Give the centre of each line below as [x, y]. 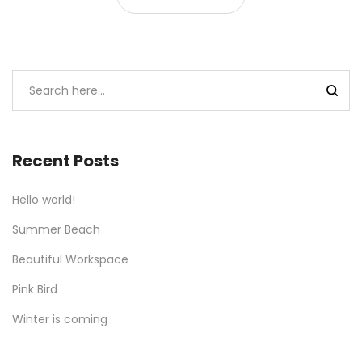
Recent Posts [65, 160]
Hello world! [44, 199]
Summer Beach [56, 229]
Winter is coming [60, 319]
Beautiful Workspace [70, 259]
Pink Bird [35, 289]
